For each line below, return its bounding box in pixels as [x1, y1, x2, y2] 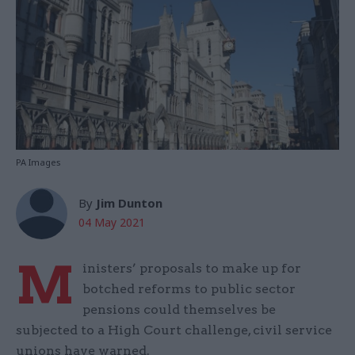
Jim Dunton [96, 195, 162, 212]
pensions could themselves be [82, 302, 276, 318]
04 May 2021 [78, 215, 145, 231]
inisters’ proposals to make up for [82, 261, 301, 277]
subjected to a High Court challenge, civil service [16, 323, 332, 338]
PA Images [16, 156, 61, 169]
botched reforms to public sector [82, 281, 296, 297]
